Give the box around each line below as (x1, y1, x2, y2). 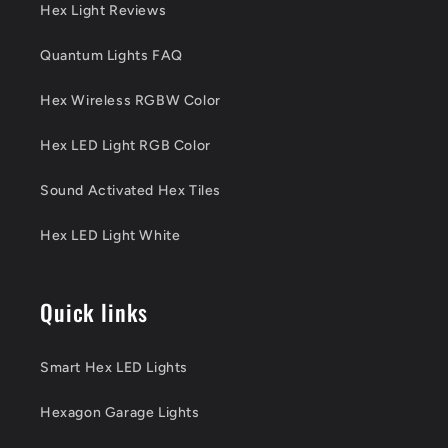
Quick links (40, 295, 149, 329)
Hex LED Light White (40, 227, 181, 245)
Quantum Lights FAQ (40, 47, 183, 65)
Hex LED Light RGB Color (40, 137, 211, 155)
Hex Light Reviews (40, 2, 167, 20)
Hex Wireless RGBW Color (40, 92, 221, 110)
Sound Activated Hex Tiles (40, 182, 221, 200)
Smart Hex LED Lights (40, 359, 188, 377)
